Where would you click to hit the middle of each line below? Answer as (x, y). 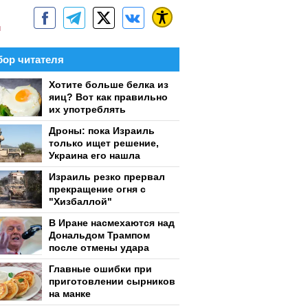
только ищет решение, (104, 143)
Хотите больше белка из (109, 85)
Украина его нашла (95, 155)
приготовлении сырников (112, 281)
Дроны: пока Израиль (102, 131)
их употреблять (87, 109)
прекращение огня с (97, 189)
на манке (70, 294)
